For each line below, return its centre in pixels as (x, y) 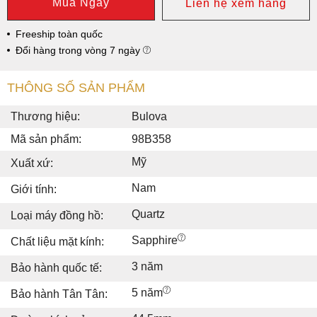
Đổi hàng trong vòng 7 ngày (79, 50)
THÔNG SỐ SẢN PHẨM (76, 87)
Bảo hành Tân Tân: (59, 294)
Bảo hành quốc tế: (56, 267)
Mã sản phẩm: (46, 139)
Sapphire (155, 240)
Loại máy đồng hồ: (57, 215)
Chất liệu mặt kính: (57, 241)
